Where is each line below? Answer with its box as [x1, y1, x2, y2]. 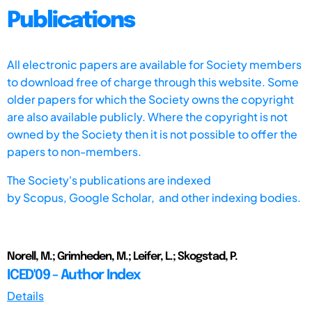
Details [7, 288, 44, 303]
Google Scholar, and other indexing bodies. [69, 189, 301, 205]
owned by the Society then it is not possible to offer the [7, 126, 297, 141]
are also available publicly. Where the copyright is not [7, 109, 288, 124]
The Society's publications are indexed [7, 172, 211, 187]
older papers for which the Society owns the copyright [7, 91, 294, 107]
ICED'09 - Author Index [7, 267, 141, 283]
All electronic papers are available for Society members [7, 56, 302, 72]
